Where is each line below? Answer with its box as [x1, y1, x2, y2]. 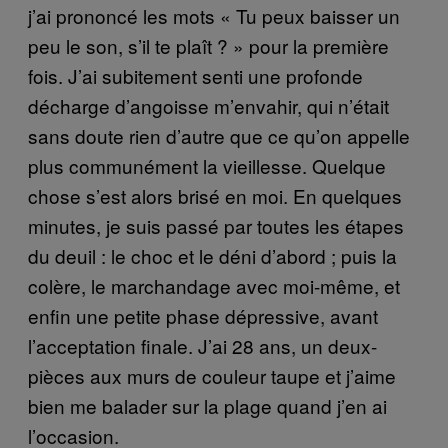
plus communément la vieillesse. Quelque [28, 151, 386, 179]
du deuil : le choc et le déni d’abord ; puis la [28, 241, 397, 269]
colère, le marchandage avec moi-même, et [28, 271, 400, 299]
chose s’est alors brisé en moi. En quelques [28, 181, 402, 209]
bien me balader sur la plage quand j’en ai [28, 391, 387, 419]
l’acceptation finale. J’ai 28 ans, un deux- [28, 331, 377, 359]
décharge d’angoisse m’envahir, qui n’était [28, 91, 389, 119]
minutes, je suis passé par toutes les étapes [28, 211, 404, 239]
